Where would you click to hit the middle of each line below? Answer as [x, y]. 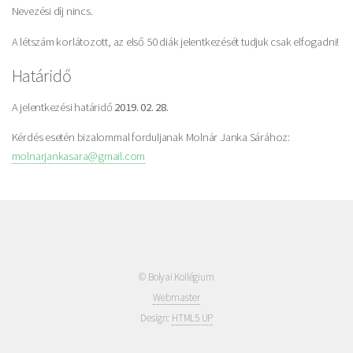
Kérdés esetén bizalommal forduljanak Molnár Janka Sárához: [150, 137]
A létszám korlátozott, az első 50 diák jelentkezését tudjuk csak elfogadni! [175, 42]
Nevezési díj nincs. [52, 11]
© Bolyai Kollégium [176, 277]
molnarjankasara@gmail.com [78, 156]
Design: [156, 318]
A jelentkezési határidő [63, 107]
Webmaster [176, 298]
